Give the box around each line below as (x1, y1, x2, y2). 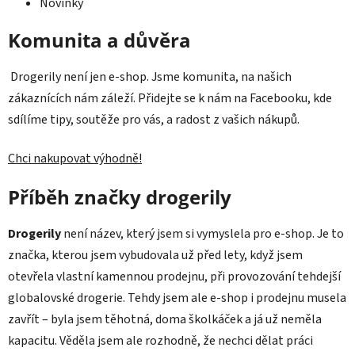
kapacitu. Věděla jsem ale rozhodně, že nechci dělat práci (8, 331, 313, 349)
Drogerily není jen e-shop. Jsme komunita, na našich (8, 68, 292, 86)
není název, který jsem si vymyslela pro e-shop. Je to (61, 224, 344, 242)
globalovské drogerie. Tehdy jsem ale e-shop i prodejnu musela (8, 288, 346, 307)
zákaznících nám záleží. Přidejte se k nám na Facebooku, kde (8, 90, 332, 108)
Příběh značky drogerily (8, 184, 231, 211)
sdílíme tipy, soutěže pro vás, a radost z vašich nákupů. (8, 111, 300, 129)
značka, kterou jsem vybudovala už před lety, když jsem (8, 246, 303, 264)
